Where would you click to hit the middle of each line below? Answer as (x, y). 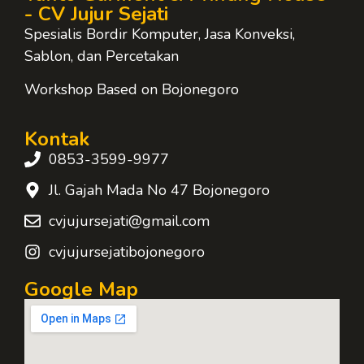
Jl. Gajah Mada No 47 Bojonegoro (159, 190)
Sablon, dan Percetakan (102, 56)
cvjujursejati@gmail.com (129, 221)
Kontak (57, 139)
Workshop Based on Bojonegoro (132, 90)
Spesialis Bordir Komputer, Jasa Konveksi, (160, 34)
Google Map (81, 289)
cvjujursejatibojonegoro (127, 251)
